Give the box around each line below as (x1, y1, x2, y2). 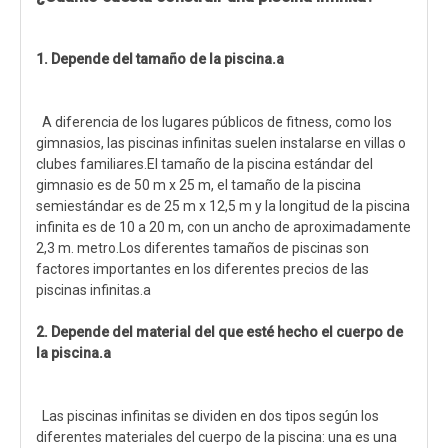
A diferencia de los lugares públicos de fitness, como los (36, 114, 392, 130)
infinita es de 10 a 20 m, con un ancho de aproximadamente (36, 219, 411, 235)
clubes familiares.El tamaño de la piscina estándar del (36, 156, 373, 172)
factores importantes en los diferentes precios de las (36, 261, 369, 277)
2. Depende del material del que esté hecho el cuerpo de (36, 324, 403, 340)
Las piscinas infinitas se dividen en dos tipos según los (36, 408, 379, 424)
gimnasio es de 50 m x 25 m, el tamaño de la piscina (36, 177, 361, 193)
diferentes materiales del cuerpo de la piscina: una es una (36, 429, 397, 445)
